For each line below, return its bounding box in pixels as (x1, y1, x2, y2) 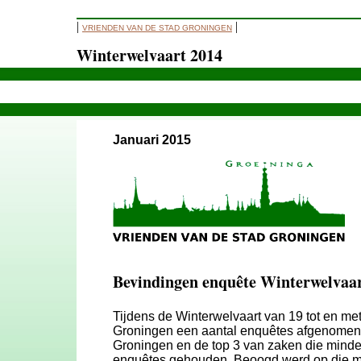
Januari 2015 (113, 133, 191, 147)
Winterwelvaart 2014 (77, 44, 222, 67)
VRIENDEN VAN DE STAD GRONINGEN (82, 23, 232, 32)
